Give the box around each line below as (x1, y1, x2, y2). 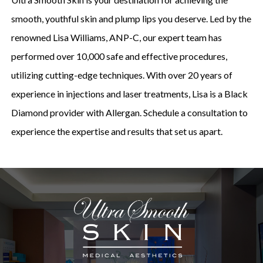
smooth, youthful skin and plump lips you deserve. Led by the (11, 12, 251, 24)
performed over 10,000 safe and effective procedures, (11, 50, 227, 62)
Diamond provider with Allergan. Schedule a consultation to (11, 106, 248, 118)
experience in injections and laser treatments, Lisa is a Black (11, 87, 248, 99)
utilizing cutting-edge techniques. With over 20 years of (11, 69, 232, 80)
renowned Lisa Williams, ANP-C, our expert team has (11, 31, 222, 43)
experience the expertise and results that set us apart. (11, 125, 222, 137)
